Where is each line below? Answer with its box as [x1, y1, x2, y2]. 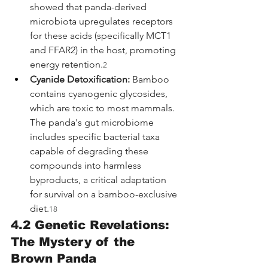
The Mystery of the [11, 234, 139, 248]
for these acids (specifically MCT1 [30, 29, 173, 41]
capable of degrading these [30, 145, 151, 157]
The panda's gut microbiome [30, 116, 156, 128]
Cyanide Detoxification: [30, 73, 130, 85]
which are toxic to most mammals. [30, 102, 177, 114]
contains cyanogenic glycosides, [30, 87, 170, 99]
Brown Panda [11, 251, 96, 265]
